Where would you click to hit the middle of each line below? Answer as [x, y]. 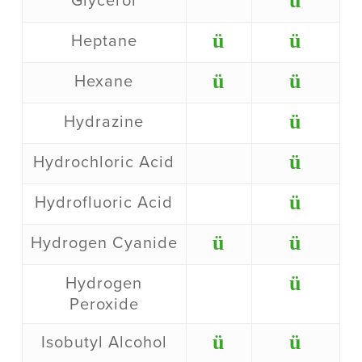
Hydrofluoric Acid [104, 203]
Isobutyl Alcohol [104, 343]
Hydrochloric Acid [104, 163]
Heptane [104, 42]
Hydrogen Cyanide [104, 244]
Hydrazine [104, 122]
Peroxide [104, 305]
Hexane [104, 82]
